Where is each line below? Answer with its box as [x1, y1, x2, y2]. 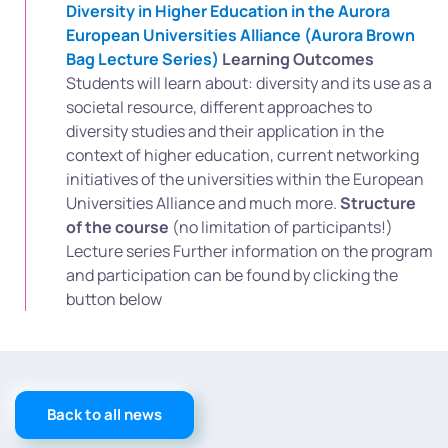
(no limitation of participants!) [172, 216, 393, 238]
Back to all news [47, 404, 162, 425]
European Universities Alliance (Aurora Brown [66, 24, 415, 46]
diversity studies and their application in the [66, 120, 384, 142]
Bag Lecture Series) [66, 48, 219, 70]
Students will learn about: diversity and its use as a [66, 72, 432, 94]
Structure [340, 192, 416, 214]
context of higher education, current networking [66, 144, 419, 166]
